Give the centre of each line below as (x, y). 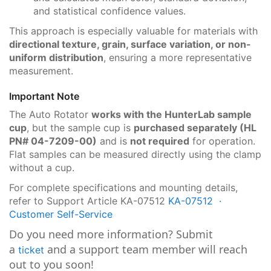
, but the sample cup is (80, 128)
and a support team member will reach (147, 249)
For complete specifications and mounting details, (123, 187)
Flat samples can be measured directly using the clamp (135, 154)
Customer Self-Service (61, 214)
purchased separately (187, 128)
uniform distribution (56, 57)
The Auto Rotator (50, 114)
